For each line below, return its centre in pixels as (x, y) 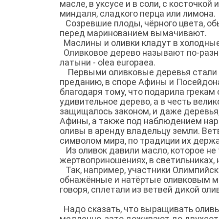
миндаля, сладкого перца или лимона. (138, 13)
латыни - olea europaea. (108, 62)
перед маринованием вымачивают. (133, 33)
